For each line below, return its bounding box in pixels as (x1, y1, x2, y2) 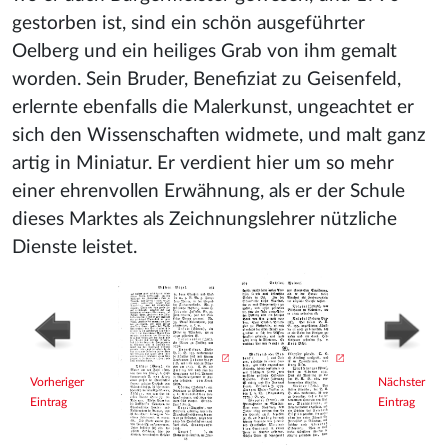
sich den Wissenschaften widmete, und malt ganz (12, 126, 426, 145)
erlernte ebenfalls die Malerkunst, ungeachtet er (12, 98, 414, 117)
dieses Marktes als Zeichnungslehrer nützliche (12, 210, 397, 229)
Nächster (378, 376, 425, 388)
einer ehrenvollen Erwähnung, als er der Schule (12, 182, 405, 201)
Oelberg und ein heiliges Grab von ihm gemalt (12, 42, 397, 61)
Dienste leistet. (12, 238, 137, 257)
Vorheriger (30, 376, 84, 388)
